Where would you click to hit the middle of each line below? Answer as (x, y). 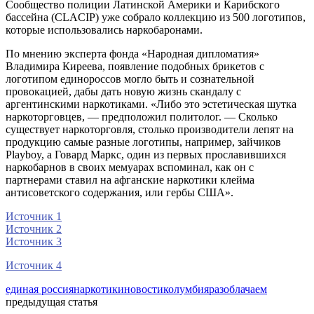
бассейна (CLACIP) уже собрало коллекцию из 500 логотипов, (156, 17)
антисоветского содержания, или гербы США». (120, 192)
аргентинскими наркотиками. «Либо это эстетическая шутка (151, 104)
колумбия (186, 289)
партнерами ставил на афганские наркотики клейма (130, 179)
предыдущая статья (52, 301)
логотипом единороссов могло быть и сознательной (130, 78)
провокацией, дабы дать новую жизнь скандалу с (123, 91)
